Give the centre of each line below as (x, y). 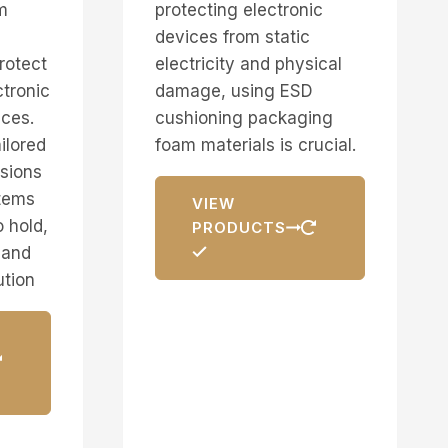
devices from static (232, 36)
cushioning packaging (243, 117)
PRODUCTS (238, 227)
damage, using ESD (233, 90)
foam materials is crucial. (255, 144)
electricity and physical (248, 63)
